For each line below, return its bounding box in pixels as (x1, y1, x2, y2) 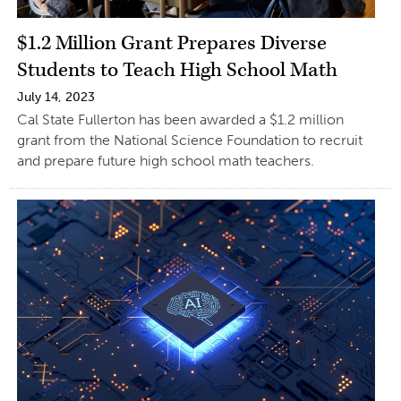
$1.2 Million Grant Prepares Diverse (16, 30, 327, 56)
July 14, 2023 (16, 90, 95, 105)
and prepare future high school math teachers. (16, 152, 314, 169)
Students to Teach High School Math (16, 57, 337, 83)
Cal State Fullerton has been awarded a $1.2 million (16, 111, 344, 128)
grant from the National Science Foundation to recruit (16, 132, 363, 149)
